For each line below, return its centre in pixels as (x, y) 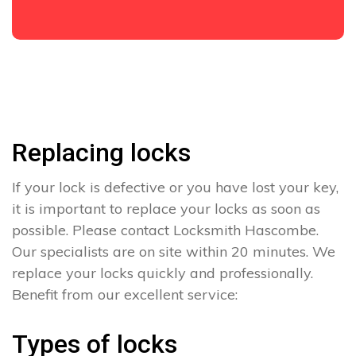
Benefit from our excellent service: (125, 295)
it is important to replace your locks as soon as (166, 209)
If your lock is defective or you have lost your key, (175, 188)
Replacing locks (101, 153)
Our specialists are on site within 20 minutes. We (174, 252)
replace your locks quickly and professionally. (163, 273)
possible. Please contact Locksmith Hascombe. (165, 230)
